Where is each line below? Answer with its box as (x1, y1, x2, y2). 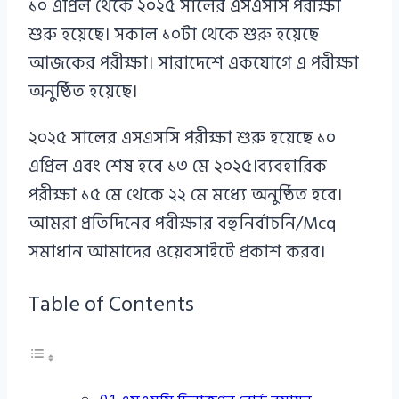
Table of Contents (28, 287, 194, 322)
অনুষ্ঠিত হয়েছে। (28, 77, 137, 107)
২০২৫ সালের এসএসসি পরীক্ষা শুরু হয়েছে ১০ (28, 124, 336, 153)
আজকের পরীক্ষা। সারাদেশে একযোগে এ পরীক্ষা (28, 49, 359, 78)
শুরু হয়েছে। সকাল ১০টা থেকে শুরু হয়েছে (28, 20, 319, 50)
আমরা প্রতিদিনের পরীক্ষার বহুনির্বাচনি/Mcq (28, 209, 336, 239)
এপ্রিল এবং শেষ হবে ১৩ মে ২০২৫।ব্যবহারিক (28, 152, 327, 182)
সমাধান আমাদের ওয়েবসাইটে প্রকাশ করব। (28, 238, 325, 267)
